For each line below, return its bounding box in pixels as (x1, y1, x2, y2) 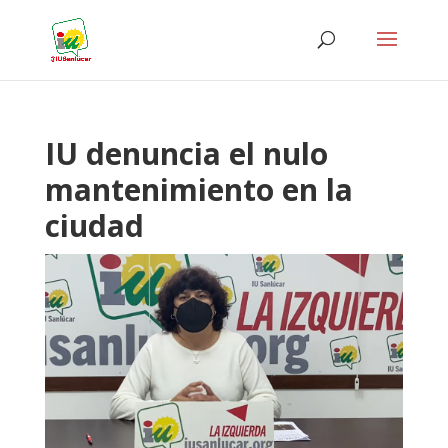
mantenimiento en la (44, 169, 353, 210)
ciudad (44, 205, 144, 246)
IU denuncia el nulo (44, 133, 328, 174)
